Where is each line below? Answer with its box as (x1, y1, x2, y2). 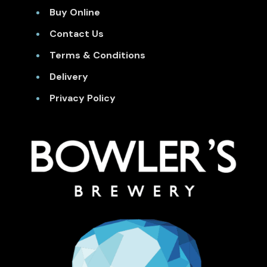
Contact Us (49, 27, 104, 40)
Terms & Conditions (49, 48, 145, 61)
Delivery (49, 70, 88, 83)
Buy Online (49, 5, 100, 18)
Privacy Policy (49, 91, 116, 104)
